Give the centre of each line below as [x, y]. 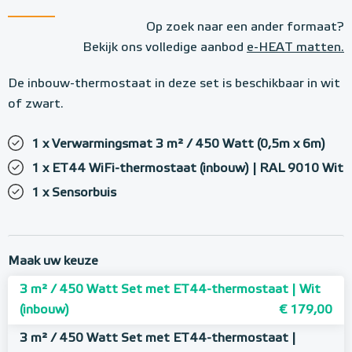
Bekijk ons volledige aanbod [165, 48]
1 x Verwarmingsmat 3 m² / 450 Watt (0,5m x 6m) [178, 145]
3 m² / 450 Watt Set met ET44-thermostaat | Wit [170, 290]
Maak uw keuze [53, 262]
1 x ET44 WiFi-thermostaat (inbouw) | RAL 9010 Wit [187, 169]
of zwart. [36, 104]
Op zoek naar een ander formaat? [245, 27]
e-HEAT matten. [295, 48]
